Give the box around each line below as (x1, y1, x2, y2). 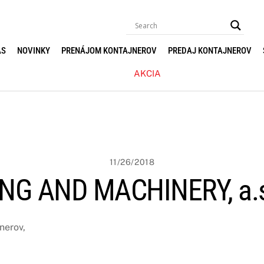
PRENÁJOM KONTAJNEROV (61, 45, 157, 57)
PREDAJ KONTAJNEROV (168, 45, 252, 57)
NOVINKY (17, 45, 51, 57)
